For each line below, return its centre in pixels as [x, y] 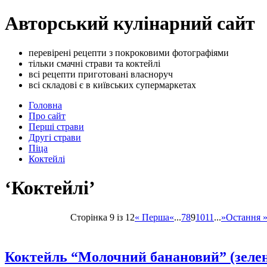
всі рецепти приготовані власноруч [101, 74]
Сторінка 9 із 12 [103, 217]
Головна [45, 105]
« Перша [152, 217]
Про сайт [47, 116]
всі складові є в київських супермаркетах [112, 85]
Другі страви [55, 137]
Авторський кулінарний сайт [130, 24]
